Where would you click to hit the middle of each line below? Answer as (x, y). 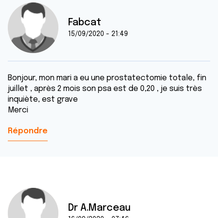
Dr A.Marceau (100, 208)
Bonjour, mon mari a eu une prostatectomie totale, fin (107, 78)
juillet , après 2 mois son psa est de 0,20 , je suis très (105, 89)
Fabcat (85, 23)
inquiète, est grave (43, 100)
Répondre (28, 131)
